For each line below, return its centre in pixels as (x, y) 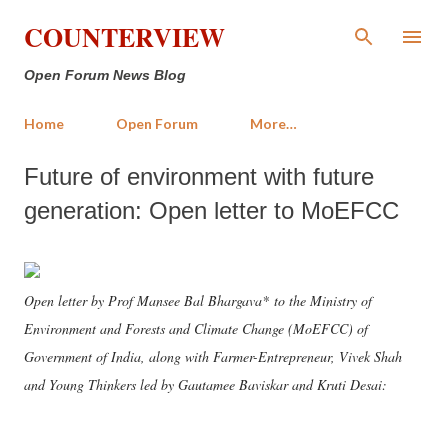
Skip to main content (224, 24)
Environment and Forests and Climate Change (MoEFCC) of (196, 328)
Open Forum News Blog (105, 75)
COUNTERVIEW (124, 37)
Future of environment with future (199, 176)
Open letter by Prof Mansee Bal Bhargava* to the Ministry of (198, 300)
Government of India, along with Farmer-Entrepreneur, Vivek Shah (213, 356)
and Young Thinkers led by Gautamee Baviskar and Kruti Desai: (205, 384)
